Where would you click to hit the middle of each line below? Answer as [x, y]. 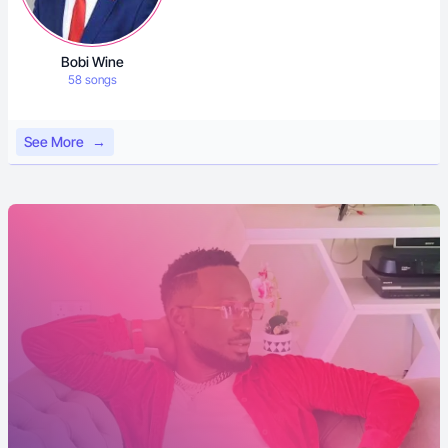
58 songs [92, 79]
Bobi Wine [92, 61]
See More [54, 141]
